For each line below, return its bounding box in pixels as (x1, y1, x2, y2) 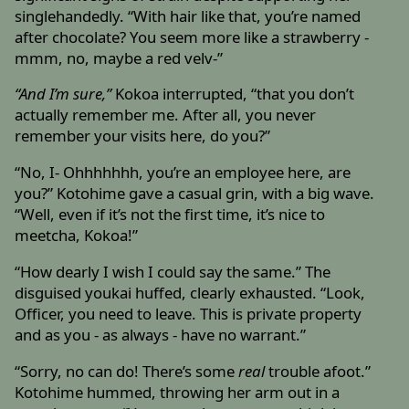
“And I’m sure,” (15, 83, 112, 105)
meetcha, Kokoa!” (15, 225, 139, 246)
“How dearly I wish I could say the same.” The (15, 261, 331, 283)
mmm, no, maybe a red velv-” (15, 47, 224, 68)
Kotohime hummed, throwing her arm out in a (15, 381, 341, 403)
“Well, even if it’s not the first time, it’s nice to (15, 204, 326, 225)
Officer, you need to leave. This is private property (15, 303, 362, 325)
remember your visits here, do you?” (15, 125, 271, 147)
